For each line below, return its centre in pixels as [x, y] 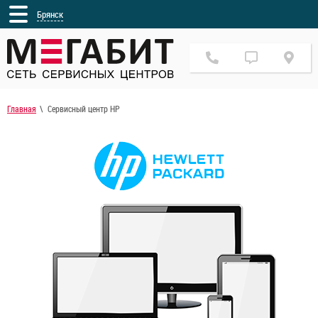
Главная [22, 109]
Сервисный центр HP [84, 109]
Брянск [50, 14]
